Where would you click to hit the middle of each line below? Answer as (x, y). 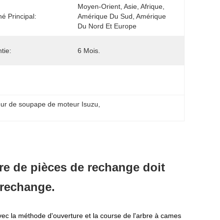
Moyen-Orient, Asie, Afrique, (121, 6)
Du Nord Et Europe (107, 26)
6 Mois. (89, 51)
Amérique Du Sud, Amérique (122, 16)
